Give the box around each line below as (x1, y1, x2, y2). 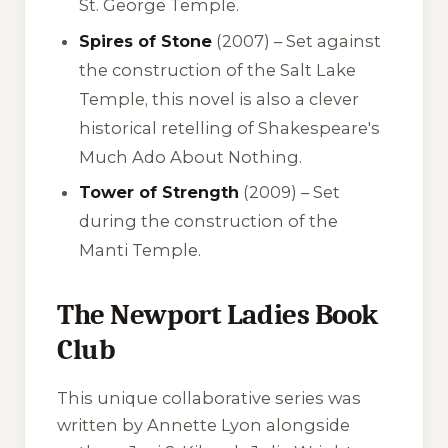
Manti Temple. (79, 240, 202, 261)
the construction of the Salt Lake (79, 59, 357, 80)
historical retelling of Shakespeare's (79, 117, 381, 138)
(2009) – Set (239, 182, 341, 203)
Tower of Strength (79, 182, 240, 203)
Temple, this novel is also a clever (79, 88, 360, 109)
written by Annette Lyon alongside (57, 414, 350, 435)
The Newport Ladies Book (57, 298, 379, 332)
